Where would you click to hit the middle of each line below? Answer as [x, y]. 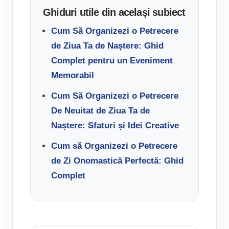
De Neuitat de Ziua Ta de [100, 111]
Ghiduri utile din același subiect [114, 13]
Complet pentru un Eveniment [112, 61]
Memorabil [73, 76]
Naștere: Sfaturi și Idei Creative [115, 126]
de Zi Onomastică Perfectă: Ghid [117, 161]
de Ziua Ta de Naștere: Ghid [107, 46]
